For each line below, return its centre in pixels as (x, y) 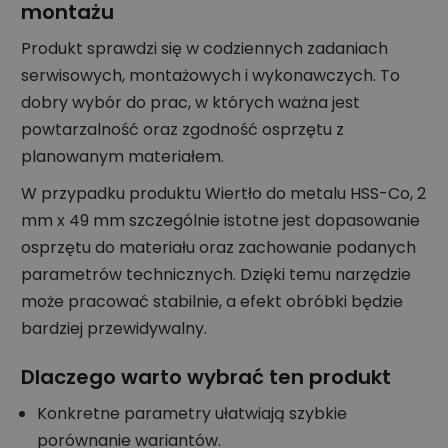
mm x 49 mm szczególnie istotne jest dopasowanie (220, 220)
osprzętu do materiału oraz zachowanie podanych (218, 247)
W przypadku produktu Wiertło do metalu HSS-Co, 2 (223, 193)
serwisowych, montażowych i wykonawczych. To (210, 75)
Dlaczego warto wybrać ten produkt (206, 376)
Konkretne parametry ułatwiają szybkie (192, 413)
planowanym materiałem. (122, 156)
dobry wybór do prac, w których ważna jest (190, 102)
